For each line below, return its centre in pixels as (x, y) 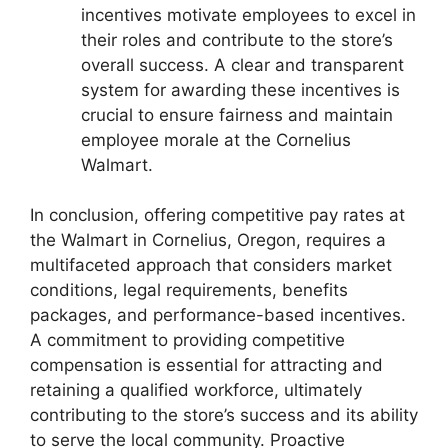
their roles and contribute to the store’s (237, 39)
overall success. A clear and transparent (242, 64)
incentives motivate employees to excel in (248, 14)
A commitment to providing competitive (187, 340)
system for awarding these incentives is (240, 89)
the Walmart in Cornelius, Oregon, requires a (208, 240)
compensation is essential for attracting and (206, 365)
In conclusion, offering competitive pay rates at (217, 215)
